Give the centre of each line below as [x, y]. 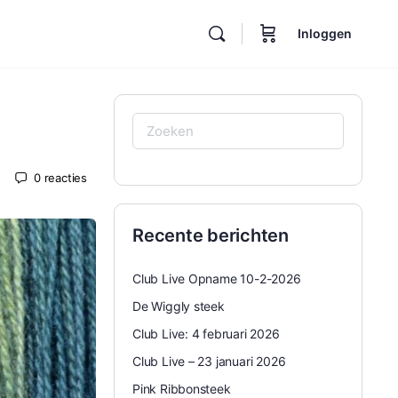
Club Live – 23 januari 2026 [209, 361]
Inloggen [325, 33]
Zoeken [163, 125]
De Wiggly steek [179, 306]
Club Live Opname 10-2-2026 [217, 279]
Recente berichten [211, 235]
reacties [65, 177]
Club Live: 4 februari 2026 [206, 334]
